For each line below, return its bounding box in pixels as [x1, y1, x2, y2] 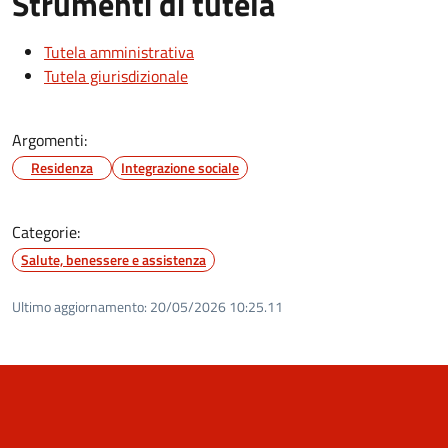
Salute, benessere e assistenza [21, 248, 206, 270]
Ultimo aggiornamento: [12, 295, 147, 317]
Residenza [31, 156, 93, 178]
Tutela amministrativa [44, 39, 194, 64]
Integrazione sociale [121, 156, 239, 178]
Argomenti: [12, 127, 87, 152]
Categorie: [12, 219, 80, 244]
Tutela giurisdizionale [44, 63, 188, 88]
